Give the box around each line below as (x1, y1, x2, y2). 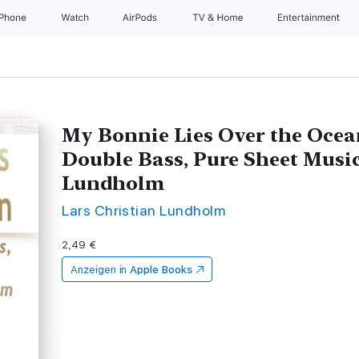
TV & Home (192, 12, 245, 23)
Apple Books (130, 264, 192, 276)
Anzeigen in (71, 264, 127, 276)
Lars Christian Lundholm (62, 202, 226, 219)
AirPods (123, 12, 160, 23)
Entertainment (277, 12, 343, 23)
